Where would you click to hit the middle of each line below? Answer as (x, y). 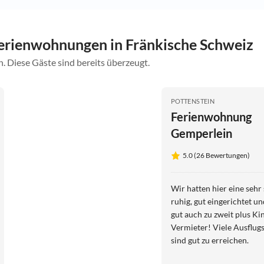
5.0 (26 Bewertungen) (216, 155)
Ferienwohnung (211, 116)
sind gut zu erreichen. (209, 240)
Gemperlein (201, 133)
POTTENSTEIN (193, 101)
